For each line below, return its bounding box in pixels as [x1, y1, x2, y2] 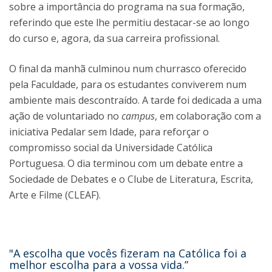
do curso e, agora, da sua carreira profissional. [9, 32, 220, 45]
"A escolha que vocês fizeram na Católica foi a [9, 246, 246, 260]
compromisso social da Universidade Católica [9, 141, 212, 154]
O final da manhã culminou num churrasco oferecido [9, 62, 246, 75]
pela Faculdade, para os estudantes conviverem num [9, 78, 246, 91]
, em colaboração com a [155, 109, 261, 123]
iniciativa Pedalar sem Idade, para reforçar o [9, 125, 209, 138]
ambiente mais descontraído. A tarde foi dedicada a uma [9, 93, 262, 107]
